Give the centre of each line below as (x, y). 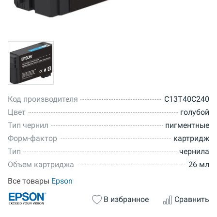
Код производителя (43, 99)
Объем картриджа (41, 164)
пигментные (187, 125)
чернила (194, 151)
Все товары (30, 181)
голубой (195, 112)
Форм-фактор (32, 138)
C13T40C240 (187, 99)
